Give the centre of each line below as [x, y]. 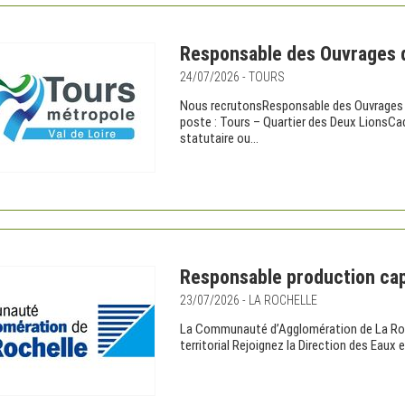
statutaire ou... [219, 138]
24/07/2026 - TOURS [232, 77]
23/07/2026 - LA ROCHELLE [249, 300]
